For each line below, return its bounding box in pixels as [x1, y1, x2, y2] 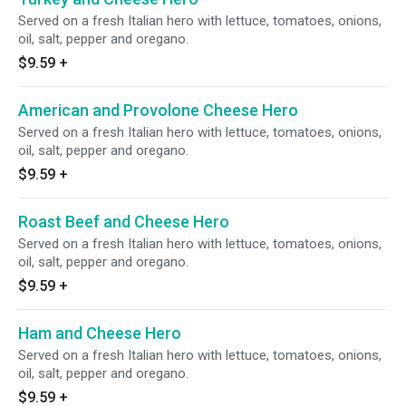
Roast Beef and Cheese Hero [18, 212, 229, 231]
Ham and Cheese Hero [18, 324, 181, 343]
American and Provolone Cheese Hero [18, 101, 298, 120]
